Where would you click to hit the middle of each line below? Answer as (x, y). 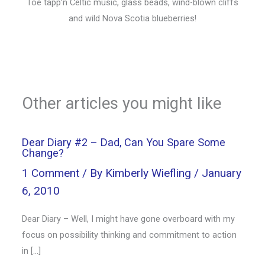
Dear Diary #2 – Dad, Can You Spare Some (124, 143)
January (222, 173)
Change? (43, 153)
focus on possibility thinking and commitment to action (130, 235)
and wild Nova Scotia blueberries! (132, 19)
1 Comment (51, 173)
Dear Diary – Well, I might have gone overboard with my (129, 219)
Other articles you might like (122, 104)
